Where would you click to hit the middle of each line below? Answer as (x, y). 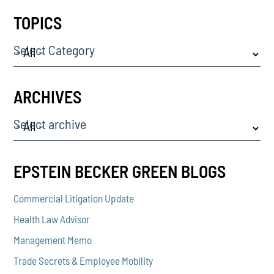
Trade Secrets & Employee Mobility (83, 261)
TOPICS (38, 23)
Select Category (54, 49)
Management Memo (53, 240)
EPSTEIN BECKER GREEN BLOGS (120, 171)
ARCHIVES (48, 97)
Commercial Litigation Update (74, 198)
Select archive (50, 123)
